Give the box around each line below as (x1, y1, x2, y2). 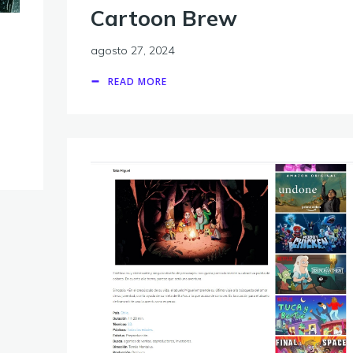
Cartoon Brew (91, 4, 237, 32)
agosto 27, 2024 (91, 43, 174, 58)
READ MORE (108, 74, 167, 88)
